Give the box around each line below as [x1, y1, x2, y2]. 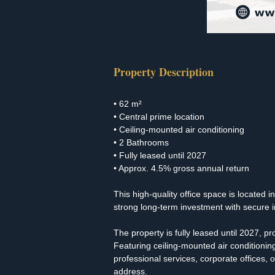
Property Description [114, 64, 214, 80]
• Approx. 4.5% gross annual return [114, 163, 249, 173]
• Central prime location [114, 112, 204, 122]
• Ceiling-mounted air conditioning [114, 125, 244, 134]
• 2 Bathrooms [114, 137, 169, 147]
